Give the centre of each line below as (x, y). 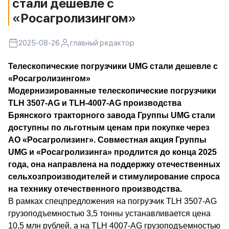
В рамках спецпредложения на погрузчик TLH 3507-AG (112, 201)
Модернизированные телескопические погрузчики (112, 91)
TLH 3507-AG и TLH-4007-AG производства (95, 103)
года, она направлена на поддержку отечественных (114, 164)
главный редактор (102, 43)
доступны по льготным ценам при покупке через (109, 128)
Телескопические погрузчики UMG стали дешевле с (113, 66)
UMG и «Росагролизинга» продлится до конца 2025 (112, 152)
